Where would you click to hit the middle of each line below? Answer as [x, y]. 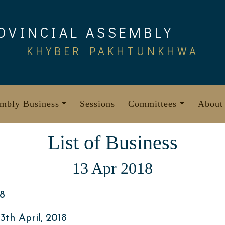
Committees [153, 104]
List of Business [113, 142]
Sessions [98, 104]
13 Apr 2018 [113, 168]
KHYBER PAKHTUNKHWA [113, 51]
